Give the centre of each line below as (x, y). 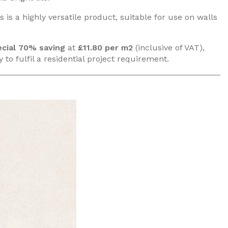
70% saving (42, 48)
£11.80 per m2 (105, 48)
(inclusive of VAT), (169, 48)
